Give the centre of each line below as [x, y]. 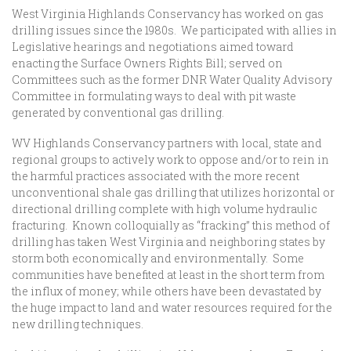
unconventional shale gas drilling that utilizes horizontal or [173, 192]
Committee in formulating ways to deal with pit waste [154, 96]
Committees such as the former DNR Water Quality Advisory [172, 80]
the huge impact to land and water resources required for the [172, 308]
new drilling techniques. [78, 324]
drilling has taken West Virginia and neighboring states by [168, 242]
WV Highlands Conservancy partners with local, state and [167, 143]
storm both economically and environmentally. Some [158, 258]
